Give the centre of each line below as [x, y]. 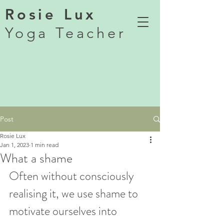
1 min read [44, 145]
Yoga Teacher [66, 33]
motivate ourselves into [64, 211]
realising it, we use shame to [75, 193]
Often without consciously [73, 176]
